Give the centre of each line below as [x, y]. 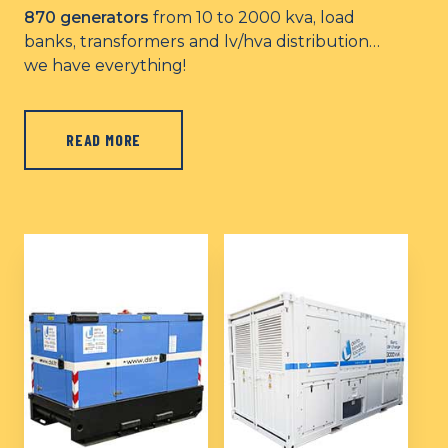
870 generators [86, 17]
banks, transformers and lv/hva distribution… [202, 41]
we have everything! [105, 65]
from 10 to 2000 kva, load [252, 17]
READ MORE [104, 139]
